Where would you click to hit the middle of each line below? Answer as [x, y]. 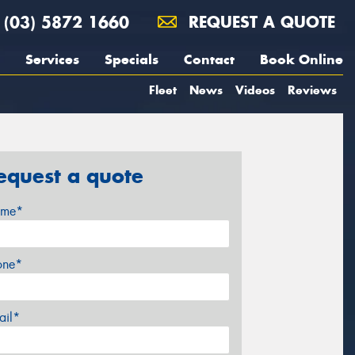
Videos [255, 90]
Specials [132, 59]
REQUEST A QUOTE [259, 22]
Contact [209, 59]
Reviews [312, 90]
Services [52, 59]
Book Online [302, 59]
